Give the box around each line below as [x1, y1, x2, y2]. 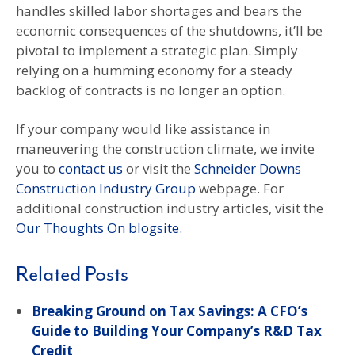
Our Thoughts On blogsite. [16, 219, 182, 238]
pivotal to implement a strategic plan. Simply [16, 41, 298, 60]
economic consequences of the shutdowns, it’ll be [16, 21, 323, 40]
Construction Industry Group [16, 179, 196, 198]
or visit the [123, 159, 194, 178]
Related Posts [16, 261, 128, 287]
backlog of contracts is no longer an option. [16, 81, 285, 100]
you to [16, 159, 59, 178]
